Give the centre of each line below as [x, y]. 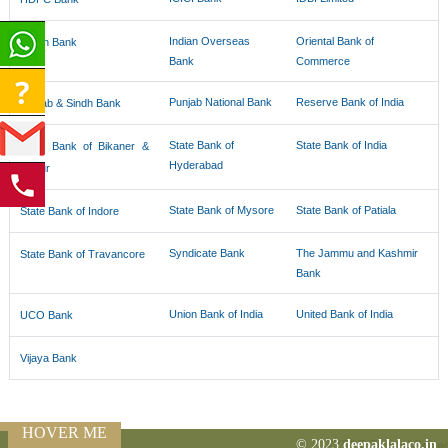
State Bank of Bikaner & [84, 146]
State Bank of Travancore [83, 254]
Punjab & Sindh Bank [71, 103]
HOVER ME [64, 432]
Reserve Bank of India [350, 102]
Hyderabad [196, 165]
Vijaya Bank [49, 358]
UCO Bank [47, 315]
